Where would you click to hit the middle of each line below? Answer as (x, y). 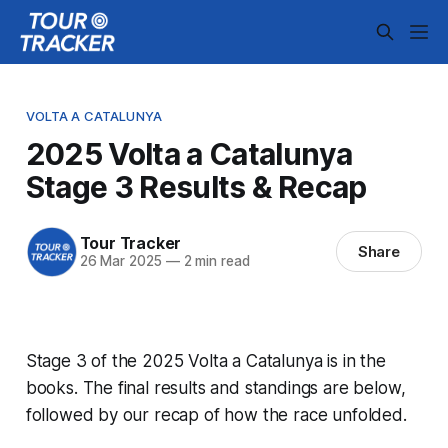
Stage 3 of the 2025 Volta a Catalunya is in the (205, 360)
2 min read (214, 261)
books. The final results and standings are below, (215, 387)
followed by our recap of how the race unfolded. (216, 414)
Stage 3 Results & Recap (196, 186)
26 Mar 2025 (120, 261)
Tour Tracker (130, 243)
